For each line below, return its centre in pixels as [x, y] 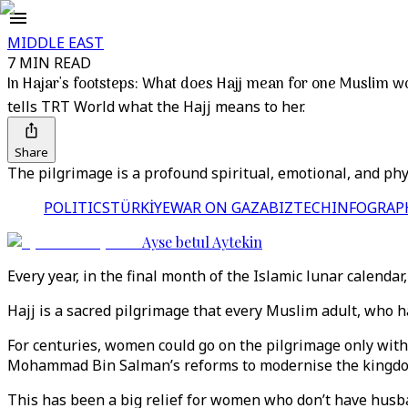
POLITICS [77, 208]
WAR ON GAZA [219, 208]
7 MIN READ [49, 63]
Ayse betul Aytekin [202, 242]
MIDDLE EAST [56, 43]
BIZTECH [300, 208]
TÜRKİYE [140, 208]
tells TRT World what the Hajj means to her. [156, 107]
